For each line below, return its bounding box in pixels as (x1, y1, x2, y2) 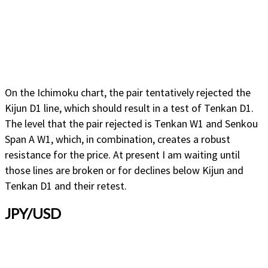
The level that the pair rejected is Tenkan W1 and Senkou (5, 117, 258, 131)
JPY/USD (5, 205, 61, 223)
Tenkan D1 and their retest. (5, 179, 127, 193)
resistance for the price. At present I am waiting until (5, 148, 240, 162)
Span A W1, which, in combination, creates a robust (5, 132, 230, 147)
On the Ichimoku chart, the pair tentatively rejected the (5, 86, 251, 100)
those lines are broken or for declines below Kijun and (5, 163, 243, 178)
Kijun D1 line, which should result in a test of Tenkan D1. (5, 101, 254, 115)
